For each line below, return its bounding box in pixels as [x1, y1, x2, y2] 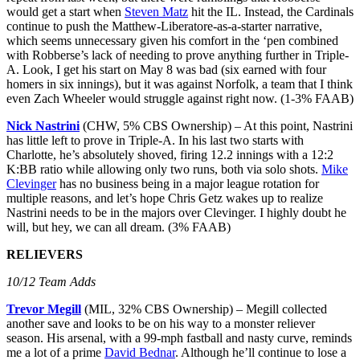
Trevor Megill [6, 301, 81, 316]
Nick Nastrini [6, 118, 80, 133]
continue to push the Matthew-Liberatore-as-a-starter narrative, [6, 18, 322, 33]
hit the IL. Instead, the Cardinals [188, 4, 354, 18]
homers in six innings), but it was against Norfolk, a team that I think [6, 76, 353, 91]
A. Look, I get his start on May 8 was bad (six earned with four [6, 62, 326, 76]
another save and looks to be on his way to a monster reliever [6, 316, 315, 330]
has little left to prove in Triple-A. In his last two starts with [6, 133, 304, 147]
